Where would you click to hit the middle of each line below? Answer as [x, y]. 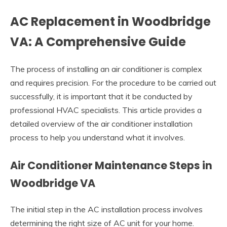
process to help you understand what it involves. [98, 138]
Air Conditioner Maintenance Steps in [111, 166]
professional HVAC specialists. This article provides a [106, 110]
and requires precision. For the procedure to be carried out [113, 83]
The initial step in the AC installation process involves [106, 209]
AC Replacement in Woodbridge [110, 22]
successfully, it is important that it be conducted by [101, 97]
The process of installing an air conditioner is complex [106, 69]
